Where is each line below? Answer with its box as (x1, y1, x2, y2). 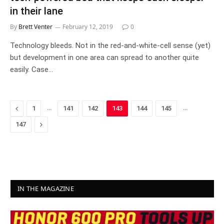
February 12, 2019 (62, 22, 113, 31)
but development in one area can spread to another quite (10, 53, 199, 62)
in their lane (10, 5, 63, 17)
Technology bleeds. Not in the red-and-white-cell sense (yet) (10, 41, 210, 50)
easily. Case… (10, 65, 53, 74)
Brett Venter (18, 22, 52, 31)
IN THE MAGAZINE (17, 184, 74, 193)
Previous (17, 104, 47, 112)
